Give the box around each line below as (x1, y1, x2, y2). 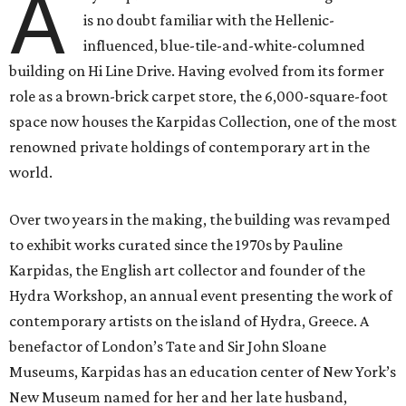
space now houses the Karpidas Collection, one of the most (9, 112, 397, 131)
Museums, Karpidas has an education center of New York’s (9, 362, 396, 382)
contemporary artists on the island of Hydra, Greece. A (9, 312, 369, 331)
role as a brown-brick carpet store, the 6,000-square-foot (9, 87, 388, 106)
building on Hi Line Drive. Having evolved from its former (9, 62, 384, 81)
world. (9, 163, 53, 182)
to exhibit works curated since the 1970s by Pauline (9, 236, 343, 255)
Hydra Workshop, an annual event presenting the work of (9, 286, 392, 305)
